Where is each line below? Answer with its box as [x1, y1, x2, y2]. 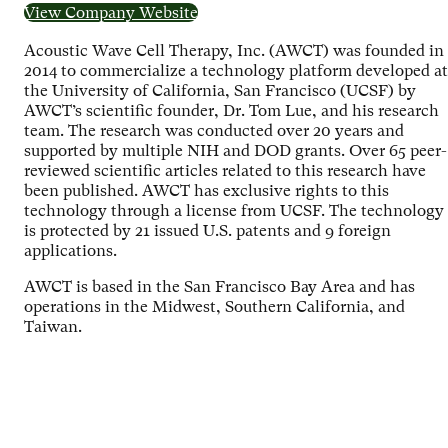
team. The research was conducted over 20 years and [24, 120, 404, 140]
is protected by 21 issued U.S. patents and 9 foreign [24, 220, 391, 240]
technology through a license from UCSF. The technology [24, 200, 444, 220]
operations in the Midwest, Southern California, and [24, 296, 405, 316]
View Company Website [24, 2, 198, 22]
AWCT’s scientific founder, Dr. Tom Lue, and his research [24, 100, 439, 120]
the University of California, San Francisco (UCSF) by [24, 80, 416, 100]
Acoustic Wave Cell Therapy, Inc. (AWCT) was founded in [24, 40, 444, 60]
